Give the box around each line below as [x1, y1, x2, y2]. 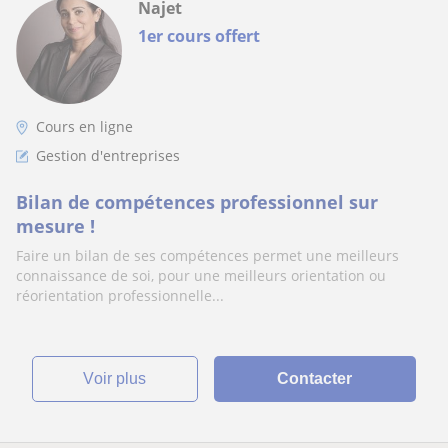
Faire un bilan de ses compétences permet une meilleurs [16, 246, 399, 265]
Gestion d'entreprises [36, 146, 180, 165]
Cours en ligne [36, 117, 133, 136]
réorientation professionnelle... [16, 286, 224, 305]
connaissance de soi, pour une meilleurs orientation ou [16, 266, 386, 285]
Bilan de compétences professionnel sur [16, 190, 378, 214]
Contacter [277, 370, 353, 387]
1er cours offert [138, 25, 260, 47]
